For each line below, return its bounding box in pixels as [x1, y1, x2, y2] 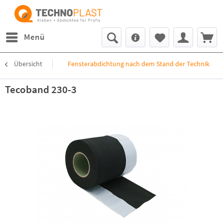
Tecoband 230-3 [5, 83, 77, 96]
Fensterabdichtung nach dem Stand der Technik [68, 59, 210, 68]
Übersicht [14, 59, 42, 68]
